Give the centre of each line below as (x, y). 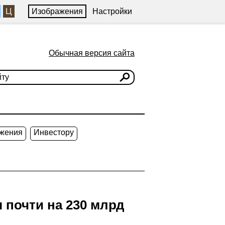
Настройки (112, 11)
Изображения (57, 11)
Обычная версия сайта (92, 53)
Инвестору (54, 132)
